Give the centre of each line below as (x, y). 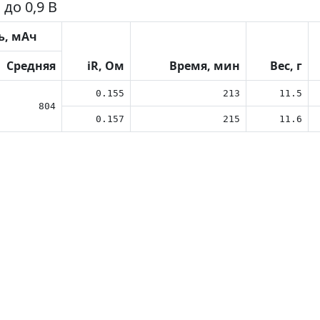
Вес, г (286, 66)
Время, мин (205, 66)
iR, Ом (106, 66)
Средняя (31, 66)
